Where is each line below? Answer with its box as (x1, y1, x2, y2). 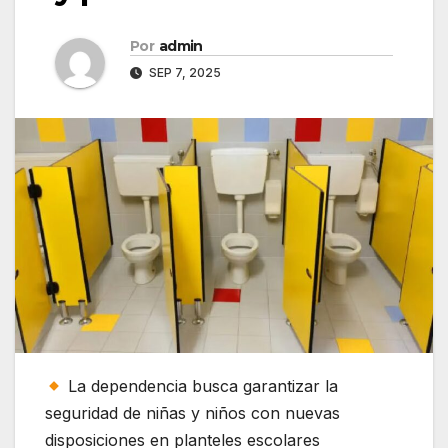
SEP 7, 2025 (146, 65, 221, 81)
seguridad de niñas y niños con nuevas (45, 403, 340, 424)
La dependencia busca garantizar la (63, 376, 339, 397)
